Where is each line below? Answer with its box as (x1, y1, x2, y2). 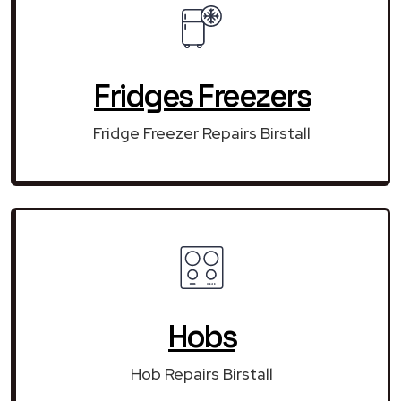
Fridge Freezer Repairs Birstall (93, 122, 311, 143)
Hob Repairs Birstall (131, 363, 273, 384)
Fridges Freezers (94, 75, 310, 115)
